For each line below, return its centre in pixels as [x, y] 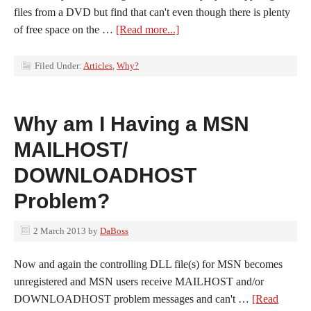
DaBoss [114, 231]
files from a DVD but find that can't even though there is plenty [152, 12]
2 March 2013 [60, 231]
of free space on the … [65, 30]
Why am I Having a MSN [132, 124]
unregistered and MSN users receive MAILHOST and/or [139, 281]
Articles [98, 66]
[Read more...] [148, 30]
